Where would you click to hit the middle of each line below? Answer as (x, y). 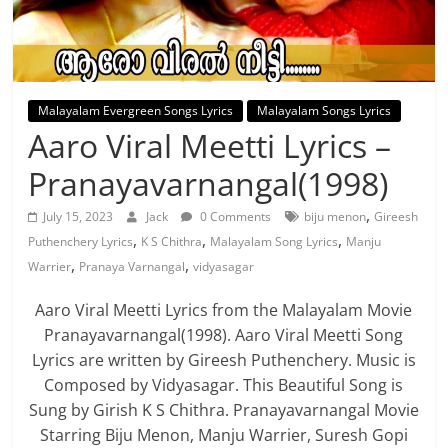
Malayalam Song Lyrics (274, 242)
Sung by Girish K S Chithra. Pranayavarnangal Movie (223, 410)
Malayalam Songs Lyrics (324, 111)
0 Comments (234, 217)
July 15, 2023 (78, 217)
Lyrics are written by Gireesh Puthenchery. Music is (223, 360)
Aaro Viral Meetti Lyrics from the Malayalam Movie (224, 310)
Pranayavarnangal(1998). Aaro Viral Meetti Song (224, 335)
